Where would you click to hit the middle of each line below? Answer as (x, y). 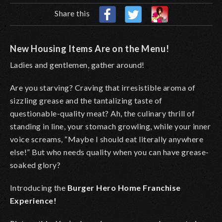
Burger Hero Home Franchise (124, 187)
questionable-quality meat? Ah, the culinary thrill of (103, 113)
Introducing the (39, 187)
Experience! (34, 200)
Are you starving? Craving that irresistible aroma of (103, 87)
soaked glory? (35, 165)
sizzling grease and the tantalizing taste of (86, 100)
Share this (73, 13)
